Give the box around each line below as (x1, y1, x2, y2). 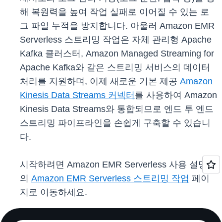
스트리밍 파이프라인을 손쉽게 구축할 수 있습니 (20, 118, 211, 128)
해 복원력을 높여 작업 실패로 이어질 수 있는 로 (20, 7, 209, 17)
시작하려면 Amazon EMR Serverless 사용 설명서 (20, 160, 216, 170)
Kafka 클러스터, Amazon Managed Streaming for (20, 49, 214, 59)
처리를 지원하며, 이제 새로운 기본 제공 (20, 76, 180, 87)
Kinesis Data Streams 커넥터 (20, 90, 135, 101)
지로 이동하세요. (20, 187, 87, 198)
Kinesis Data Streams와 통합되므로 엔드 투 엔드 (20, 104, 214, 114)
